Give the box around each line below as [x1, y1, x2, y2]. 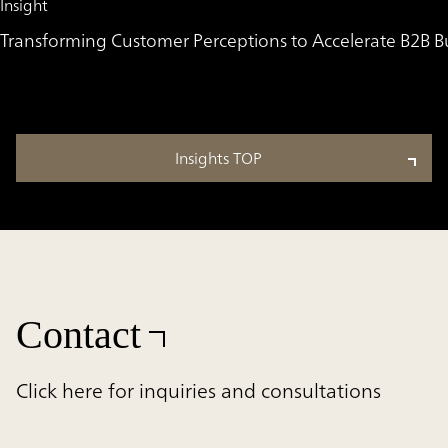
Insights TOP [174, 143, 262, 172]
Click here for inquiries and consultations [16, 372, 381, 408]
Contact [16, 311, 141, 357]
